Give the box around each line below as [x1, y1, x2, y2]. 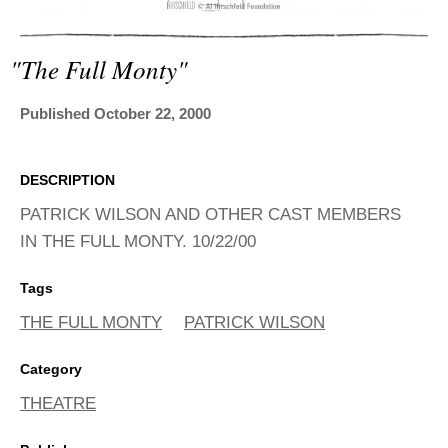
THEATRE [20, 394, 96, 414]
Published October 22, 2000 [20, 105, 211, 123]
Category [20, 361, 82, 378]
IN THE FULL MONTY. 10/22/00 [20, 232, 256, 252]
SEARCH [23, 17, 98, 37]
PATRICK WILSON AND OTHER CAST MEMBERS [20, 205, 401, 225]
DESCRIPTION [20, 172, 115, 189]
